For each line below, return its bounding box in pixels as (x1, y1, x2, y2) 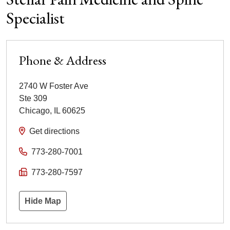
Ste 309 (19, 93, 47, 103)
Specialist (6, 7, 65, 29)
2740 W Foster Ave (19, 81, 88, 90)
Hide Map (25, 196, 61, 205)
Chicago (19, 106, 50, 115)
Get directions (29, 126, 80, 136)
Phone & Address (19, 51, 106, 68)
